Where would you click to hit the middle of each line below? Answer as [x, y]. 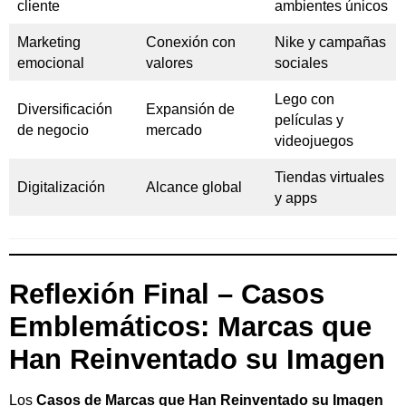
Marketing [49, 42]
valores [169, 63]
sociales [301, 63]
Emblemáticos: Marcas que [190, 327]
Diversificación [65, 109]
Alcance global [194, 187]
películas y [309, 120]
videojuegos [314, 140]
